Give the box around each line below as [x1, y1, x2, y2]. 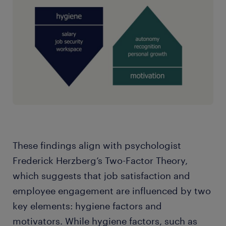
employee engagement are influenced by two [13, 185, 211, 196]
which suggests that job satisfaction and [13, 169, 190, 181]
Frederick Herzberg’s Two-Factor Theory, [13, 154, 188, 166]
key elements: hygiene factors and [13, 200, 162, 211]
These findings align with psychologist [13, 139, 181, 151]
